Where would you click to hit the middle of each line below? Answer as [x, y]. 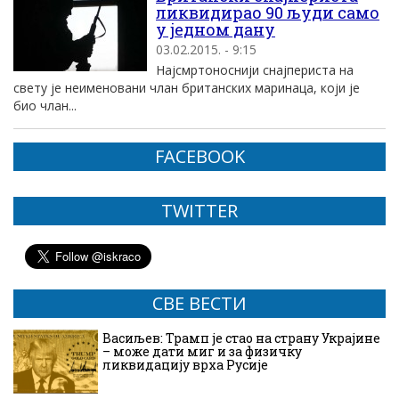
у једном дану [216, 29]
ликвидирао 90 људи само [268, 12]
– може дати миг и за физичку [202, 351]
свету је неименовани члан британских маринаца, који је [187, 88]
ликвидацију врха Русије [185, 365]
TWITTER [199, 211]
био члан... [45, 106]
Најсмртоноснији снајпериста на [255, 70]
